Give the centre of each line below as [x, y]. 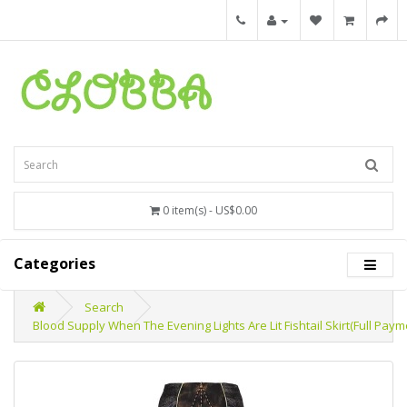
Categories [55, 263]
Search [104, 307]
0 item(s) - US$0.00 [210, 210]
